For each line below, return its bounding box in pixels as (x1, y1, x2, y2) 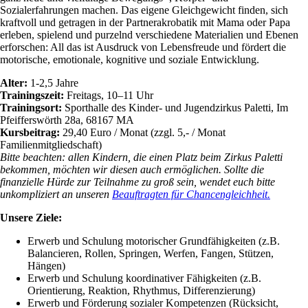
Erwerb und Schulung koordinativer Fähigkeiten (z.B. (27, 272, 261, 285)
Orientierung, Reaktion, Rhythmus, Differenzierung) (27, 285, 255, 297)
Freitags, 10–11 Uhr (64, 89, 153, 102)
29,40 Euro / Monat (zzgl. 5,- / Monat (60, 126, 225, 139)
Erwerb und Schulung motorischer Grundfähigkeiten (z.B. (27, 235, 280, 247)
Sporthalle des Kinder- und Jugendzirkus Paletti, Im (62, 102, 288, 114)
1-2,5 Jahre (27, 77, 78, 89)
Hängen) (27, 260, 65, 272)
